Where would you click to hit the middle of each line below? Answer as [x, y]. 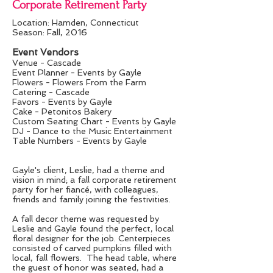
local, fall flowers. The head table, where [94, 258]
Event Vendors [45, 52]
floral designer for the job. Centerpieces [91, 238]
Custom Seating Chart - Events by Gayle [94, 121]
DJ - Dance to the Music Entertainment [92, 131]
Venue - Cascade [47, 63]
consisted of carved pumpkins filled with [92, 248]
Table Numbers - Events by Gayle [80, 141]
